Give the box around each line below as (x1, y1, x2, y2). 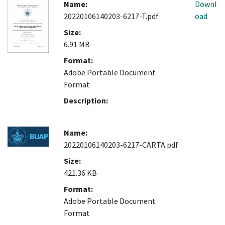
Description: (64, 95, 108, 106)
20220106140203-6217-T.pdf (64, 11, 159, 22)
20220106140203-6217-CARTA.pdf (64, 140, 178, 150)
